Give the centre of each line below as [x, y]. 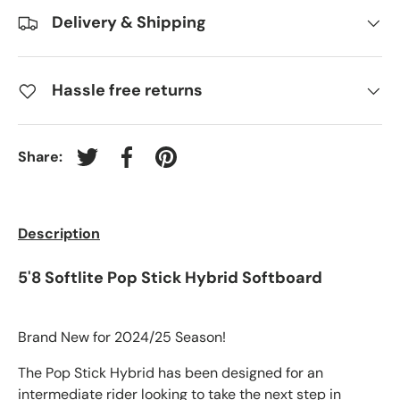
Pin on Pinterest [216, 166]
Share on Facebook [187, 166]
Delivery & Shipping [129, 22]
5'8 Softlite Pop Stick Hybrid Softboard [170, 277]
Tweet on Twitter [140, 166]
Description [59, 233]
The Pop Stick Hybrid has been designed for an [171, 373]
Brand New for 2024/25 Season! [122, 337]
